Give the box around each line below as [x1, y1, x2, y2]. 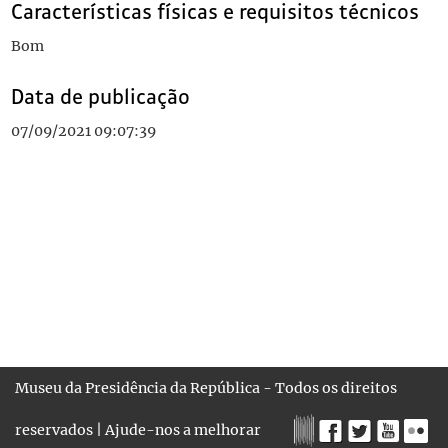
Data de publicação [10, 84, 190, 109]
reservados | [15, 421, 105, 439]
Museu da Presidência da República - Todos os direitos [15, 379, 397, 397]
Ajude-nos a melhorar [105, 421, 261, 439]
